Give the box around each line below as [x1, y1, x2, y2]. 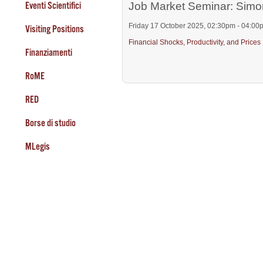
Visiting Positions [25, 23, 84, 34]
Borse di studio [25, 117, 76, 128]
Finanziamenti [25, 47, 72, 58]
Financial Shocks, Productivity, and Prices [129, 38, 261, 46]
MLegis [25, 141, 50, 151]
